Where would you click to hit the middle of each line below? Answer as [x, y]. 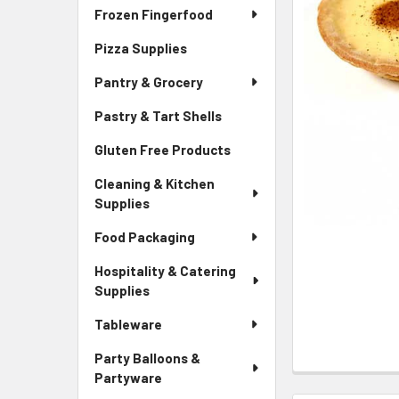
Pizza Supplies [141, 48]
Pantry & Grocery [149, 82]
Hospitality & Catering [165, 271]
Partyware [128, 378]
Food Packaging [145, 237]
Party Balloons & [147, 358]
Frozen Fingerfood [154, 14]
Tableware [128, 324]
